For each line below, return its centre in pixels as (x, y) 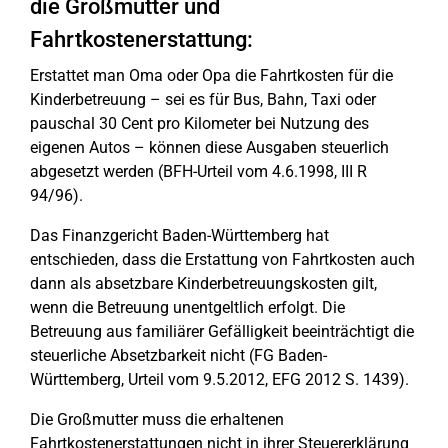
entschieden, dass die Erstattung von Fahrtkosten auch (222, 259)
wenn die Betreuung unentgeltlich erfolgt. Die (187, 307)
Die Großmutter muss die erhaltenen (157, 419)
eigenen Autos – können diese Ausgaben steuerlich (209, 147)
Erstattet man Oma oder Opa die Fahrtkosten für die (211, 75)
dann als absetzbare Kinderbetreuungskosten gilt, (203, 283)
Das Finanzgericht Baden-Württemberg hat (179, 235)
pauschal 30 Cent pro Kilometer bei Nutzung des (199, 123)
